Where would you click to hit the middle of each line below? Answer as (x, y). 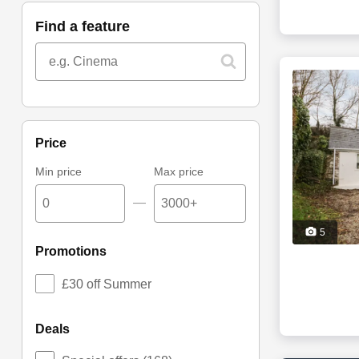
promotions (75, 252)
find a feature (87, 27)
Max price (179, 172)
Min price (58, 172)
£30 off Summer (106, 284)
